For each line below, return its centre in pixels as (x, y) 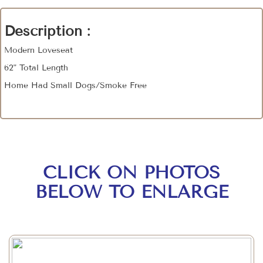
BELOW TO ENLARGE (131, 192)
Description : (47, 31)
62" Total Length (38, 68)
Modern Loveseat (38, 50)
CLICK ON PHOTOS (131, 173)
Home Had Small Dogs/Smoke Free (77, 86)
